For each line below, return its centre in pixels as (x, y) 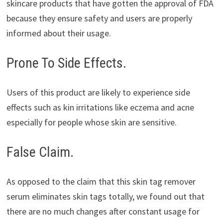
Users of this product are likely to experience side (98, 93)
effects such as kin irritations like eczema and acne (100, 108)
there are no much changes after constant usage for (103, 212)
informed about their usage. (58, 33)
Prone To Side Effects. (66, 63)
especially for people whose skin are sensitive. (91, 122)
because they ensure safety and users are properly (99, 18)
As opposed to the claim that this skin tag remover (101, 182)
